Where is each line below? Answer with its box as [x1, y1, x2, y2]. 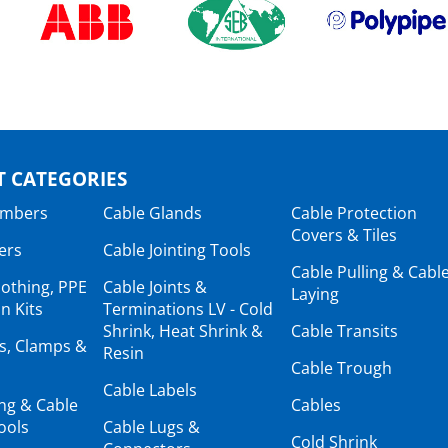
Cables [291, 393, 341, 416]
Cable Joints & [103, 275, 207, 298]
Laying [291, 282, 339, 305]
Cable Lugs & [103, 415, 200, 438]
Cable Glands [103, 201, 202, 224]
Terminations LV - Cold [103, 297, 273, 320]
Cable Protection [291, 201, 417, 224]
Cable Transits [291, 319, 398, 342]
